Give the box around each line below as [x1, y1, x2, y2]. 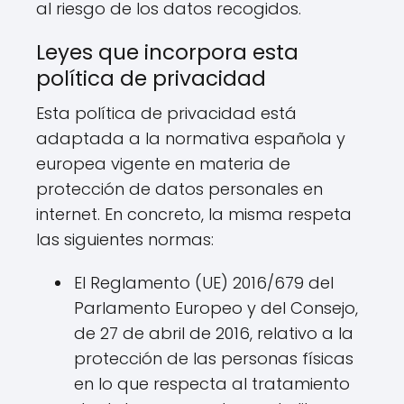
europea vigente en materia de [36, 152, 290, 175]
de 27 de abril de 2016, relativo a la [74, 322, 353, 344]
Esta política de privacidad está [36, 102, 297, 124]
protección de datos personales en [36, 178, 323, 200]
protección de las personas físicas [74, 347, 353, 370]
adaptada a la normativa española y [36, 127, 345, 150]
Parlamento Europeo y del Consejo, [74, 297, 358, 319]
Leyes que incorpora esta [36, 38, 298, 67]
